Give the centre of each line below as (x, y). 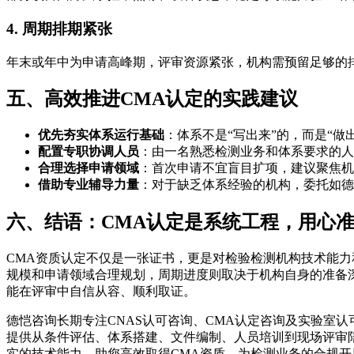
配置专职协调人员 (88, 152)
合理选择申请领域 (88, 168)
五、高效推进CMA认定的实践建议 (152, 99)
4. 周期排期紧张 (59, 28)
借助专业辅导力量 (88, 185)
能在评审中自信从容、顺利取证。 (101, 292)
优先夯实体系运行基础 (101, 135)
